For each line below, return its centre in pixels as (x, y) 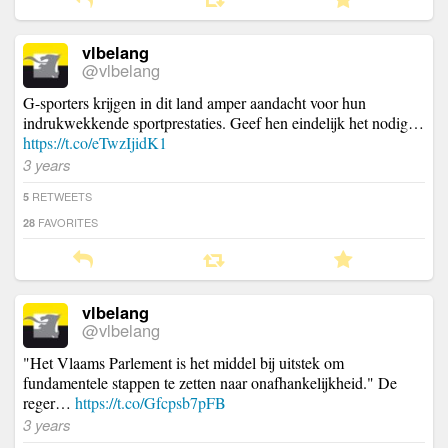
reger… (49, 402)
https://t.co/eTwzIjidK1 (95, 142)
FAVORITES (66, 221)
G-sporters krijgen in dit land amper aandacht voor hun (194, 102)
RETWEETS (60, 195)
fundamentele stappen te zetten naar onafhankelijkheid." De (210, 382)
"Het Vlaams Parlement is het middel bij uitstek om (183, 362)
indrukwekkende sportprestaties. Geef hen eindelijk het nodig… (223, 122)
